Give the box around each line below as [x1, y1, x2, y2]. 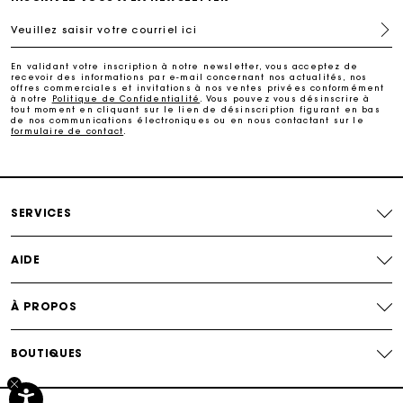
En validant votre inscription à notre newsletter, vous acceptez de [11, 61, 359, 71]
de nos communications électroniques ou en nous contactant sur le [11, 115, 364, 125]
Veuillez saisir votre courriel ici [18, 23, 197, 36]
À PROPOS [11, 299, 77, 313]
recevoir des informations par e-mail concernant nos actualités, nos [11, 72, 368, 82]
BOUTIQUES [11, 345, 83, 360]
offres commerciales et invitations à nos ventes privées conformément [11, 83, 385, 93]
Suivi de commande [136, 31, 267, 45]
